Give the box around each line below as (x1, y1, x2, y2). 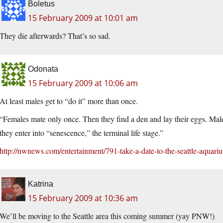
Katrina (28, 180, 53, 189)
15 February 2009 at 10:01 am (28, 12, 138, 24)
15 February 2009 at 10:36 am (28, 193, 138, 204)
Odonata (28, 65, 58, 74)
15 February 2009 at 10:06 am (28, 78, 138, 89)
